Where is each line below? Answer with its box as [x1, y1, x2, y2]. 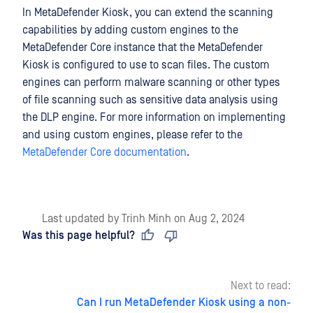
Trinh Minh [122, 212, 171, 225]
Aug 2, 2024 [189, 212, 245, 225]
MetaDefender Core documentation [22, 146, 187, 159]
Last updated [36, 212, 108, 225]
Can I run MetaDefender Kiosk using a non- [77, 296, 291, 309]
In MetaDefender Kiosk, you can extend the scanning [22, 6, 273, 19]
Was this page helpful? [22, 229, 135, 242]
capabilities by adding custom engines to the [22, 24, 238, 36]
